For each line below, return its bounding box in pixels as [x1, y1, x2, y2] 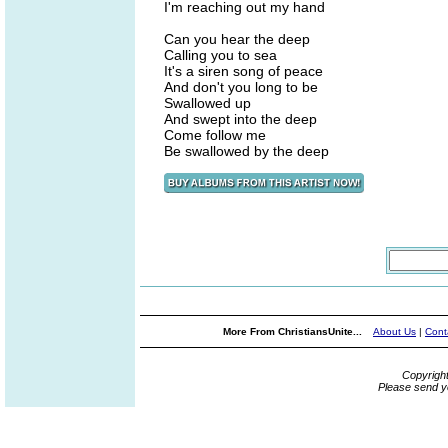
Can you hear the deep [164, 31, 310, 47]
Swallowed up [164, 95, 251, 111]
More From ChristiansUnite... [223, 326, 365, 337]
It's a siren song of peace [164, 63, 323, 79]
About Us [373, 326, 416, 337]
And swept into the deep [164, 111, 317, 127]
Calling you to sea [164, 47, 277, 63]
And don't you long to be [164, 79, 318, 95]
